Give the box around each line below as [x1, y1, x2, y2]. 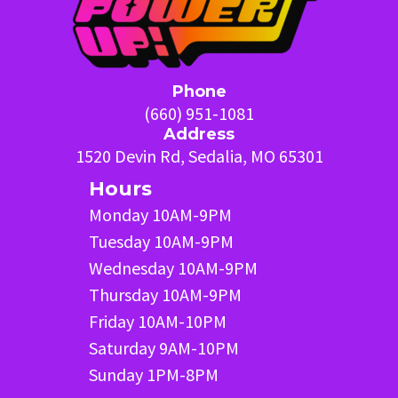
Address [163, 123, 235, 144]
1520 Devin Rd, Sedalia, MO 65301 [75, 144, 323, 167]
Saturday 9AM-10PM [89, 336, 239, 359]
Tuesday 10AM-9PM [89, 229, 234, 252]
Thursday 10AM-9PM [89, 283, 242, 306]
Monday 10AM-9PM [89, 203, 232, 226]
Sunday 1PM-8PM [89, 362, 219, 386]
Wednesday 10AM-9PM [89, 256, 258, 279]
